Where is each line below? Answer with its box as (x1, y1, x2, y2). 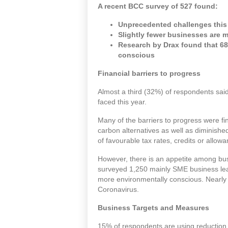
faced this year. (98, 98, 147, 106)
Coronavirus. (98, 185, 139, 194)
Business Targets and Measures (98, 204, 211, 212)
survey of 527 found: (146, 2, 220, 11)
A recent (98, 2, 126, 11)
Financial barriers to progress (98, 69, 201, 78)
